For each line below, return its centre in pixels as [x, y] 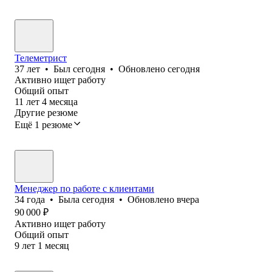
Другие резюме [46, 112]
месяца [63, 101]
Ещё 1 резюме [43, 124]
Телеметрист [41, 58]
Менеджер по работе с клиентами [84, 188]
